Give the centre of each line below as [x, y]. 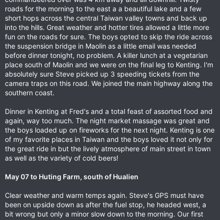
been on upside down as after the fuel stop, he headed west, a [106, 205]
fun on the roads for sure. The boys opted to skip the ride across [109, 37]
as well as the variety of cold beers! [62, 158]
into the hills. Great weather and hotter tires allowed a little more [107, 27]
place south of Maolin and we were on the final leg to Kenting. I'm [109, 65]
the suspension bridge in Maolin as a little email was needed [101, 46]
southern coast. [30, 93]
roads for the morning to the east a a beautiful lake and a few [103, 9]
